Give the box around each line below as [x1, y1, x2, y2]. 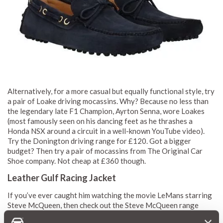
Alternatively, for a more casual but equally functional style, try [7, 86, 215, 96]
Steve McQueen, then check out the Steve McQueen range [7, 200, 199, 210]
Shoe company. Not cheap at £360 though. [7, 156, 146, 165]
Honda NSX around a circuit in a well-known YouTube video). [7, 126, 205, 135]
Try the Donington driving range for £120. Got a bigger [7, 136, 191, 145]
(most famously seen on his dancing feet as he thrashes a [7, 116, 193, 125]
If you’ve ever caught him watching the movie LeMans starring [7, 190, 212, 200]
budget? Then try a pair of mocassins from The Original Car [7, 146, 203, 155]
